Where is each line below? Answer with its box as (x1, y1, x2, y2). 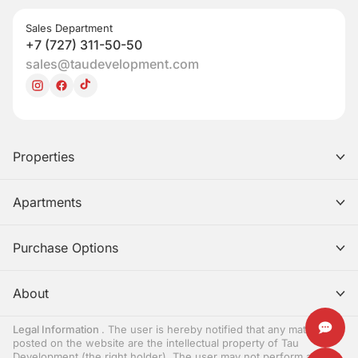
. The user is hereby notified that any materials (101, 323, 332, 336)
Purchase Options (13, 240, 118, 256)
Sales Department (26, 22, 113, 34)
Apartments (13, 194, 82, 210)
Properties (13, 149, 74, 165)
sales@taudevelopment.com (26, 56, 199, 72)
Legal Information (13, 323, 101, 336)
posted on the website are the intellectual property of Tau (13, 336, 299, 349)
